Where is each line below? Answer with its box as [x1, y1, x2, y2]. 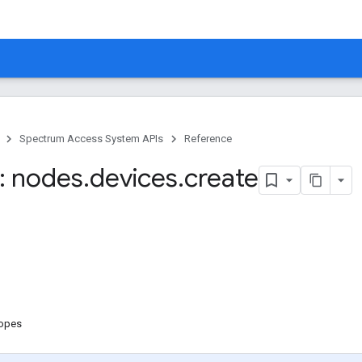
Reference [184, 133, 232, 145]
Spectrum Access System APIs [19, 133, 163, 145]
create [184, 162, 259, 194]
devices [90, 162, 178, 194]
